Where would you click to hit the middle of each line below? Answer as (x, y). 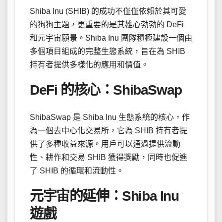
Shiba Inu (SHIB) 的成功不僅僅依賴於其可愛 (108, 11)
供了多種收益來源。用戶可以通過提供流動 (105, 144)
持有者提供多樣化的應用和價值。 (89, 65)
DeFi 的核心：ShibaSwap (106, 90)
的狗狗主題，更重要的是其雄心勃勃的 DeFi (107, 25)
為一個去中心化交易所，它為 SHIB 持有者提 (109, 130)
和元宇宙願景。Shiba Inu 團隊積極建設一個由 (111, 38)
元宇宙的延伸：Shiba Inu (104, 196)
